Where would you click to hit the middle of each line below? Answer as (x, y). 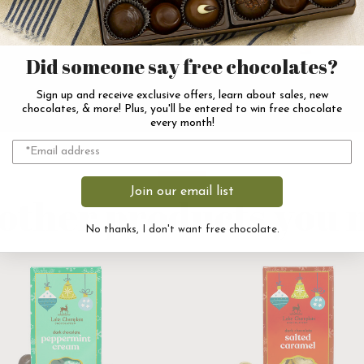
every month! (182, 123)
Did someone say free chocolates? (182, 66)
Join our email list (182, 191)
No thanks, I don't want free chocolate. (182, 229)
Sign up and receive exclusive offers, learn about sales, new (182, 95)
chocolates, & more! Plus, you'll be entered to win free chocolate (182, 109)
